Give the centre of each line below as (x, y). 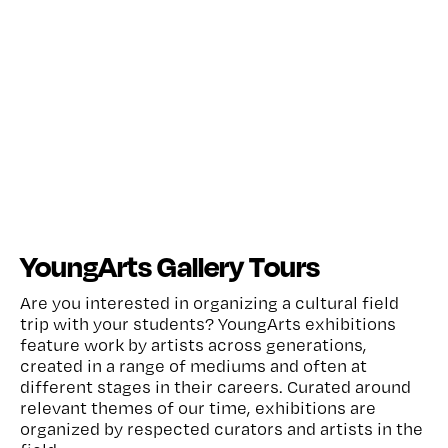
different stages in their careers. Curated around (215, 387)
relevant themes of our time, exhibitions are (198, 408)
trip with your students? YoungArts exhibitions (208, 324)
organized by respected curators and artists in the (221, 429)
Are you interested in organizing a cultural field (209, 303)
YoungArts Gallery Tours (170, 266)
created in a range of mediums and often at (193, 366)
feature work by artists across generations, (193, 345)
